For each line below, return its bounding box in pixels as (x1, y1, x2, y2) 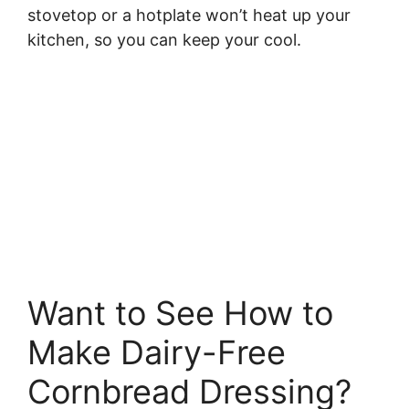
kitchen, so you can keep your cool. (27, 30, 301, 50)
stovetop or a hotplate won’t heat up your (27, 5, 351, 26)
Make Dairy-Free (27, 332, 286, 373)
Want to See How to (27, 293, 333, 334)
